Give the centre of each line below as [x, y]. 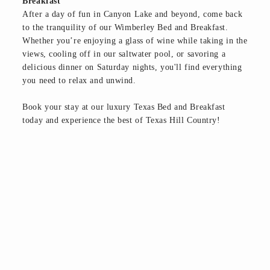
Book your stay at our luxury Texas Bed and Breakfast [124, 107]
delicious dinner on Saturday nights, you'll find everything [132, 67]
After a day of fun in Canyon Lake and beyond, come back [133, 14]
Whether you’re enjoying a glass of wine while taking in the [135, 41]
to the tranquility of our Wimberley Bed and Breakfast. [125, 28]
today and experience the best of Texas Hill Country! [121, 121]
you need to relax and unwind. [79, 81]
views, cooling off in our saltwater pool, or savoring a [124, 54]
